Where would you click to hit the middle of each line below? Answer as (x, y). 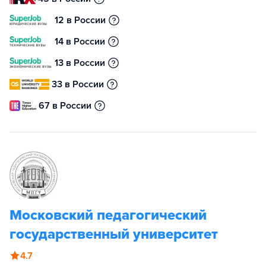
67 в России (65, 106)
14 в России (80, 42)
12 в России (80, 20)
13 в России (80, 63)
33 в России (78, 84)
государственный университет (114, 234)
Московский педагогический (108, 215)
